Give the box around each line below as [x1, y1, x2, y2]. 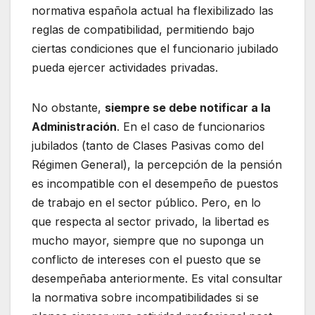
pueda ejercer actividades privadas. [32, 60, 218, 75]
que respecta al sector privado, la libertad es [32, 214, 269, 229]
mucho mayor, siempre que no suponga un [32, 233, 264, 247]
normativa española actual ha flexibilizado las [32, 3, 274, 18]
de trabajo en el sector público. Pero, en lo [32, 195, 261, 210]
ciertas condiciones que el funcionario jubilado [32, 41, 278, 56]
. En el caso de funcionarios [117, 119, 265, 134]
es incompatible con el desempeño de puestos [32, 176, 278, 191]
